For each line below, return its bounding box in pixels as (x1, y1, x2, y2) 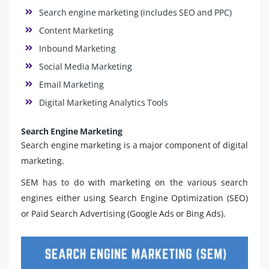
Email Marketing (39, 79, 104, 91)
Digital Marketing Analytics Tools (39, 97, 168, 109)
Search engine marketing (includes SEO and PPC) (39, 7, 232, 19)
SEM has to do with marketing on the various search (21, 177, 248, 189)
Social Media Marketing (39, 61, 132, 73)
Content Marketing (39, 25, 113, 37)
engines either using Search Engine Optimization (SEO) (21, 192, 248, 204)
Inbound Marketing (39, 43, 116, 55)
